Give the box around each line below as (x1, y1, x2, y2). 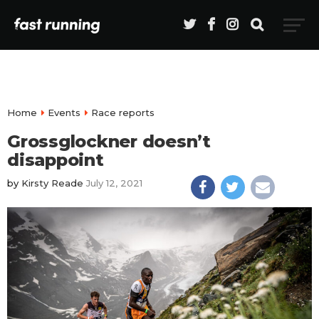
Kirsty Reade (21, 177, 83, 189)
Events (48, 107, 80, 118)
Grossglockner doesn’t (7, 131, 211, 152)
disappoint (7, 150, 104, 170)
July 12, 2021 (86, 177, 142, 189)
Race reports (91, 107, 155, 118)
